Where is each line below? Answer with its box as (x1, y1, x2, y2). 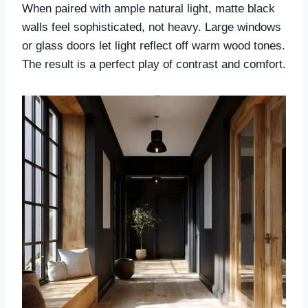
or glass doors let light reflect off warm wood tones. (22, 39, 285, 53)
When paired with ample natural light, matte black (22, 2, 275, 16)
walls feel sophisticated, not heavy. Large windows (22, 21, 281, 34)
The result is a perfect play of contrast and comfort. (22, 58, 286, 71)
